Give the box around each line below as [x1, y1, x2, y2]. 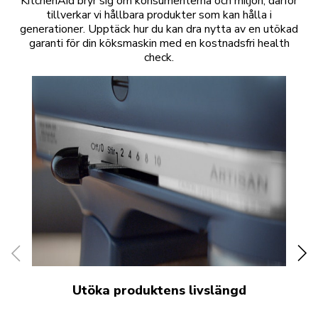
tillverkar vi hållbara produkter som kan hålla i [46, 6, 272, 23]
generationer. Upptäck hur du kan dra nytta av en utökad [20, 21, 298, 37]
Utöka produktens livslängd [72, 282, 246, 300]
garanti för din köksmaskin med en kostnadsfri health [28, 35, 290, 51]
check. [144, 49, 174, 65]
